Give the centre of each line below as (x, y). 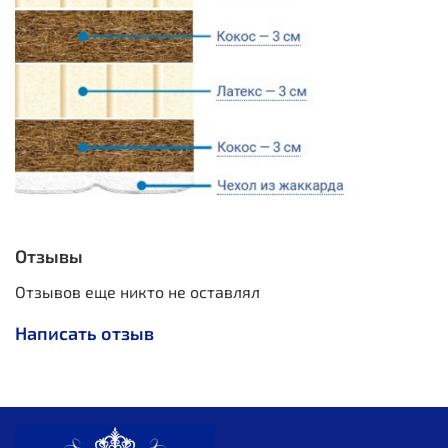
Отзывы (49, 255)
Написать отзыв (84, 332)
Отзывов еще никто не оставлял (137, 291)
